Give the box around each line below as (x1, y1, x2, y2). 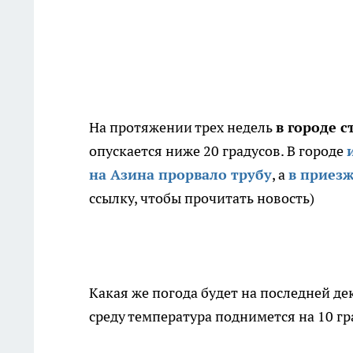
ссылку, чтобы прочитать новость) (89, 189, 314, 208)
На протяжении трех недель (89, 118, 276, 137)
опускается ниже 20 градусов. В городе (89, 142, 347, 161)
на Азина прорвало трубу (89, 165, 272, 184)
